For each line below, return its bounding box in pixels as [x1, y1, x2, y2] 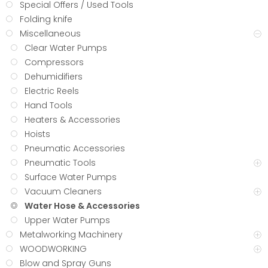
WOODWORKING [20, 243, 87, 255]
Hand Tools [25, 99, 72, 112]
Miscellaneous [20, 28, 81, 40]
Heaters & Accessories [25, 114, 120, 126]
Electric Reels [25, 85, 79, 98]
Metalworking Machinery [20, 229, 123, 241]
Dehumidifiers [25, 71, 83, 83]
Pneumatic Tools [25, 157, 96, 169]
